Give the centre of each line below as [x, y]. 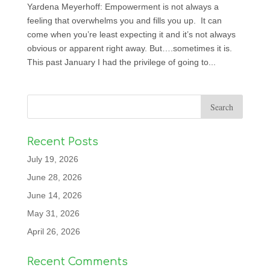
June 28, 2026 [54, 177]
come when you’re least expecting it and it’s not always [131, 34]
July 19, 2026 [52, 159]
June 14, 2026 [54, 195]
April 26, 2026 [53, 231]
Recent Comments [77, 262]
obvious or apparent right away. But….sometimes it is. [129, 48]
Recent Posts [62, 142]
